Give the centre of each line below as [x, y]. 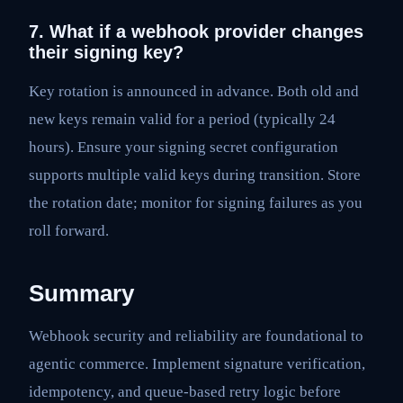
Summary [81, 294]
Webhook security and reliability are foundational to [196, 336]
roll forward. [69, 231]
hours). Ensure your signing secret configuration [184, 148]
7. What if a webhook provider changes [196, 31]
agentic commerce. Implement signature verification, [197, 364]
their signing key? [106, 52]
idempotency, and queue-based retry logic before [185, 392]
